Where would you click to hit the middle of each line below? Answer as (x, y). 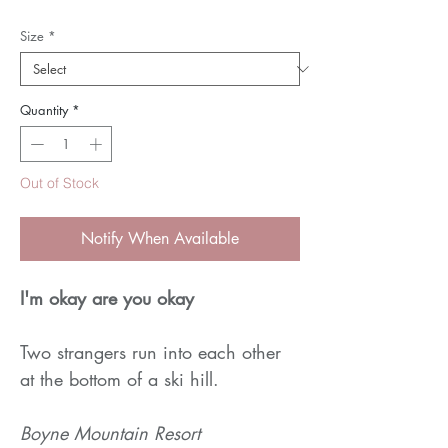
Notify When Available (160, 238)
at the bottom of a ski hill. (119, 378)
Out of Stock (59, 182)
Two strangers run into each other (150, 351)
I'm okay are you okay (107, 297)
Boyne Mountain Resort (110, 432)
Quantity (44, 110)
